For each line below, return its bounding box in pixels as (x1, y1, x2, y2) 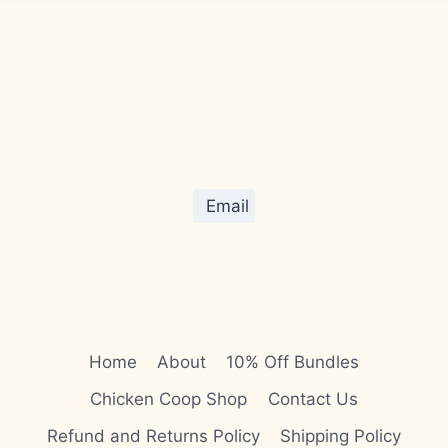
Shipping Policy (280, 425, 402, 446)
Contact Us (267, 388, 358, 409)
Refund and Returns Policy (46, 425, 260, 446)
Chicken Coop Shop (90, 388, 248, 409)
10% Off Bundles (226, 351, 360, 372)
